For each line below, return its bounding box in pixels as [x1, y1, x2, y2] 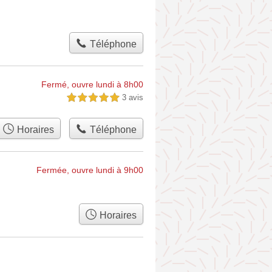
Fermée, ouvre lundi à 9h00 [36, 165, 143, 175]
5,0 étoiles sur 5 [67, 94, 119, 101]
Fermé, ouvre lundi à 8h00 [41, 80, 143, 89]
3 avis [122, 93, 143, 102]
